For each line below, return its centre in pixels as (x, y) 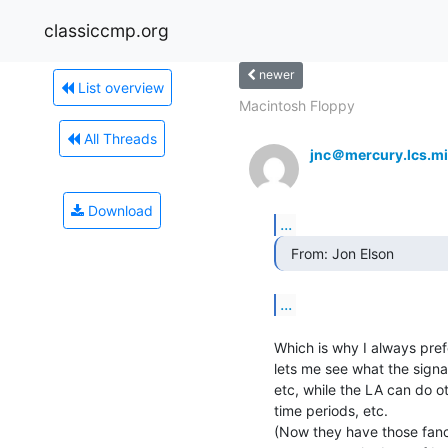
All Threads (118, 138)
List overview (118, 87)
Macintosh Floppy (297, 105)
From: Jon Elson (344, 253)
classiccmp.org (106, 30)
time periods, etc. (331, 410)
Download (118, 210)
